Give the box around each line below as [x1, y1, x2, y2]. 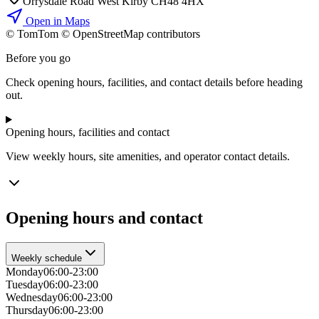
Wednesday [6, 291, 58, 304]
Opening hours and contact [6, 209, 203, 228]
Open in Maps [23, 15, 90, 28]
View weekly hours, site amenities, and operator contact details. [6, 150, 290, 163]
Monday [6, 266, 43, 278]
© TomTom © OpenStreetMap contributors [6, 28, 200, 41]
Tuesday [6, 278, 43, 291]
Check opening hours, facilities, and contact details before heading [6, 76, 303, 89]
